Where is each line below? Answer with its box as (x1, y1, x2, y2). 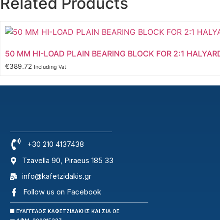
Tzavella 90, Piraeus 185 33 (22, 156, 113, 165)
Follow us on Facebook (23, 187, 101, 197)
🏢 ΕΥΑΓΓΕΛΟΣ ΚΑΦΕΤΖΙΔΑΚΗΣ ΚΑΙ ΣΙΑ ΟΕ (10, 208, 119, 215)
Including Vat (34, 63, 66, 71)
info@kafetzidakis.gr (22, 171, 91, 181)
